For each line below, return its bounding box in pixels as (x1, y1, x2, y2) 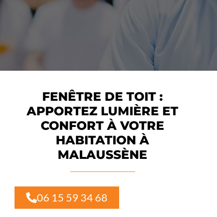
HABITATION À (56, 133, 150, 148)
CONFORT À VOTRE (41, 118, 165, 133)
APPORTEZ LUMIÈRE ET (27, 104, 179, 119)
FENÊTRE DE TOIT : (42, 89, 163, 104)
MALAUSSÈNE (58, 147, 148, 162)
